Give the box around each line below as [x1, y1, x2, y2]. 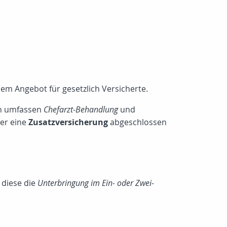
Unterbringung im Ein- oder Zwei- [37, 177, 154, 189]
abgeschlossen [108, 117, 167, 128]
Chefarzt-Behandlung [44, 104, 118, 116]
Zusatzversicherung [28, 117, 108, 128]
